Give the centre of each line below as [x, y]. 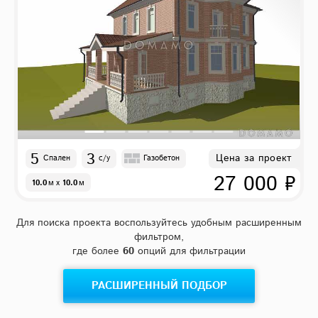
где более [98, 252]
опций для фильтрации [190, 252]
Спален [56, 158]
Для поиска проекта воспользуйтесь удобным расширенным [159, 223]
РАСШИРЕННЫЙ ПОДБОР [159, 286]
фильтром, [159, 237]
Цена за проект [254, 159]
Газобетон [161, 158]
